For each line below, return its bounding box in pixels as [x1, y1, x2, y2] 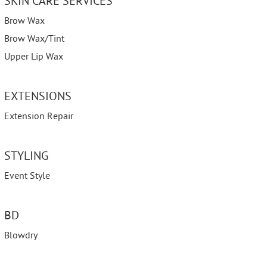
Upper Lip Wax [4, 51, 63, 63]
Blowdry [4, 230, 38, 242]
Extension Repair [4, 111, 73, 123]
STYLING [4, 150, 48, 164]
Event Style [4, 170, 50, 182]
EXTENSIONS [4, 90, 72, 105]
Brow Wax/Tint [4, 33, 64, 45]
